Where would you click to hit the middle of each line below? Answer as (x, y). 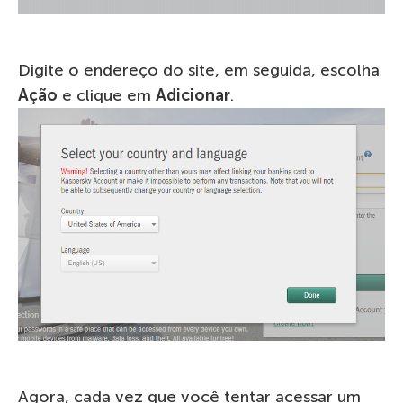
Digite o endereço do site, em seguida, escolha (199, 70)
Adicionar (193, 95)
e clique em (107, 95)
